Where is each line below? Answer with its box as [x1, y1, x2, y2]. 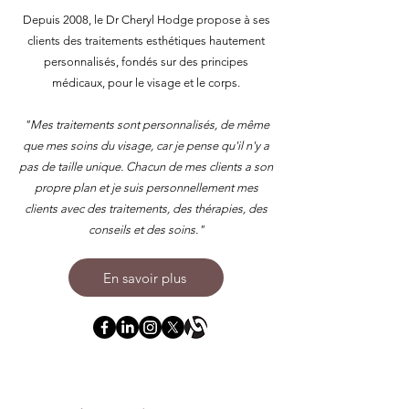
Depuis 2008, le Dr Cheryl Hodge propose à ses [22, 13, 270, 26]
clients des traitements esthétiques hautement [27, 34, 265, 47]
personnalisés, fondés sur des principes [44, 55, 248, 68]
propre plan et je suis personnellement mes [34, 181, 258, 194]
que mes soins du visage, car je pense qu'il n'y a [23, 139, 269, 152]
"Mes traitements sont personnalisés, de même [23, 118, 269, 131]
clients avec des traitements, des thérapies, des [25, 202, 267, 215]
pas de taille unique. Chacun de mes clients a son [19, 160, 273, 173]
